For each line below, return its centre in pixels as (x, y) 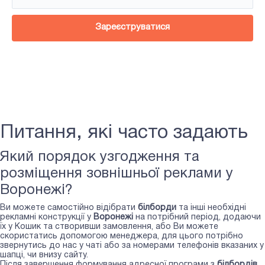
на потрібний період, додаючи (197, 217)
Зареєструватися (132, 27)
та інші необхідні (211, 208)
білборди (157, 208)
